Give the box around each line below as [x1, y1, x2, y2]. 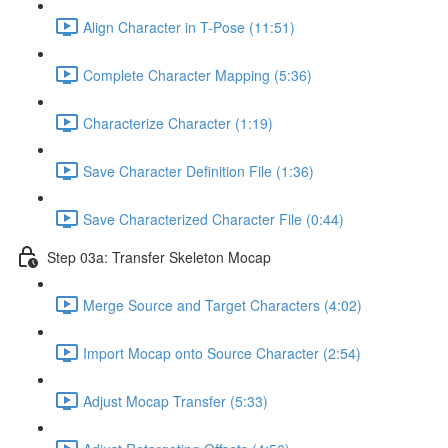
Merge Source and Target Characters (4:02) [83, 294, 362, 315]
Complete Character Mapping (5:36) [83, 64, 312, 85]
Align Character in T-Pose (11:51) [83, 16, 295, 37]
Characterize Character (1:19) [83, 112, 273, 133]
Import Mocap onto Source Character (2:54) [83, 342, 361, 363]
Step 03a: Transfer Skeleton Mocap [47, 246, 271, 267]
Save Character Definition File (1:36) [83, 160, 314, 181]
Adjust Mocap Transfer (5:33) [83, 390, 268, 411]
